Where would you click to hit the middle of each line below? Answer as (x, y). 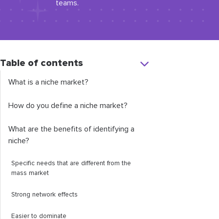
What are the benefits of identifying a (71, 129)
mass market (30, 173)
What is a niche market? (48, 82)
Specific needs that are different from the (71, 163)
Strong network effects (44, 195)
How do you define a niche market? (68, 106)
